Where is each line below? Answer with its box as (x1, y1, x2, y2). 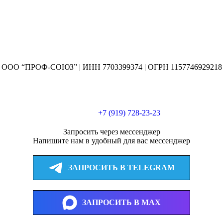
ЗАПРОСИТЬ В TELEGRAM (68, 163, 175, 172)
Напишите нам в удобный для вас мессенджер (33, 136, 190, 145)
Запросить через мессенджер (63, 127, 160, 136)
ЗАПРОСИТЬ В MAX (82, 198, 161, 207)
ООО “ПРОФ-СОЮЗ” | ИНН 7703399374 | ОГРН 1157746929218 (1, 63, 222, 71)
